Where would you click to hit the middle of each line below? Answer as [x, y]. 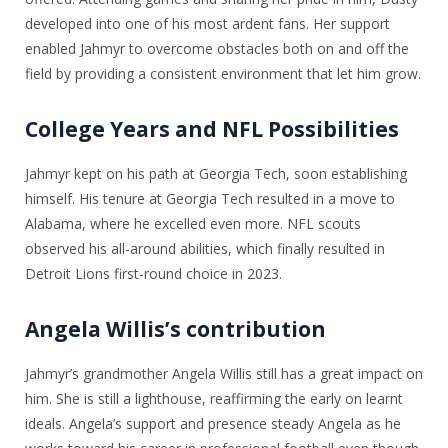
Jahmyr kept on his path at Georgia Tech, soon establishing [216, 173]
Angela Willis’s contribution [175, 329]
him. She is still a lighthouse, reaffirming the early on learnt [214, 398]
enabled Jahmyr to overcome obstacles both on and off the [217, 48]
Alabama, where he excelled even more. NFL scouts [193, 223]
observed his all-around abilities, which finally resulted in [205, 248]
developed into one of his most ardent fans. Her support [207, 23]
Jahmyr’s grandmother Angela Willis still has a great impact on [224, 373]
